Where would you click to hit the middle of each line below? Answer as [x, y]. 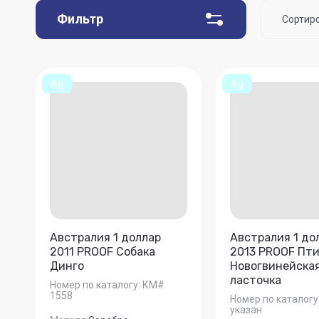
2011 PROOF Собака [103, 251]
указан [246, 310]
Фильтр [80, 19]
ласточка [255, 280]
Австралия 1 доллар [105, 237]
